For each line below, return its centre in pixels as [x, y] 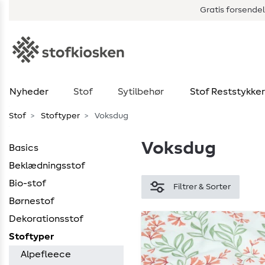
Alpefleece [46, 254]
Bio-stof [28, 183]
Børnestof [32, 201]
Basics [24, 148]
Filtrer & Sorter [202, 187]
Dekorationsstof [46, 219]
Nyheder [29, 92]
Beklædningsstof [47, 166]
